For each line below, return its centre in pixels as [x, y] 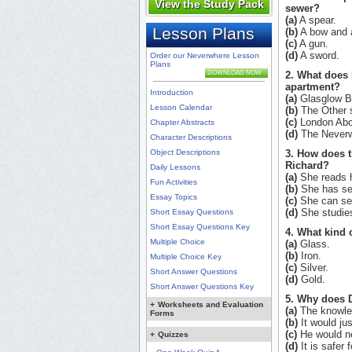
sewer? [302, 9]
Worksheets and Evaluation [211, 305]
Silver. [313, 268]
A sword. [319, 56]
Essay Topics [174, 197]
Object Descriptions [185, 152]
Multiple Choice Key [186, 257]
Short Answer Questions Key [202, 287]
